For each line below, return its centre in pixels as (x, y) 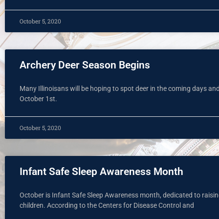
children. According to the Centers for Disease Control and (107, 205)
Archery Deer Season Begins (85, 65)
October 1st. (38, 99)
